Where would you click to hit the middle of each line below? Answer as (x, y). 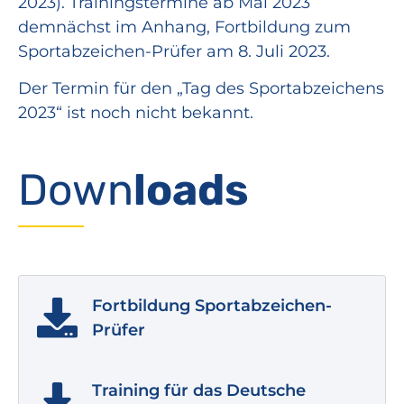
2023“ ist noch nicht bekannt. (136, 113)
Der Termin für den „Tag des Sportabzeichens (201, 89)
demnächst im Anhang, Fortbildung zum (184, 27)
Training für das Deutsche (199, 390)
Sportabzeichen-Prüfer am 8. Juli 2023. (174, 51)
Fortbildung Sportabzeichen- (212, 305)
